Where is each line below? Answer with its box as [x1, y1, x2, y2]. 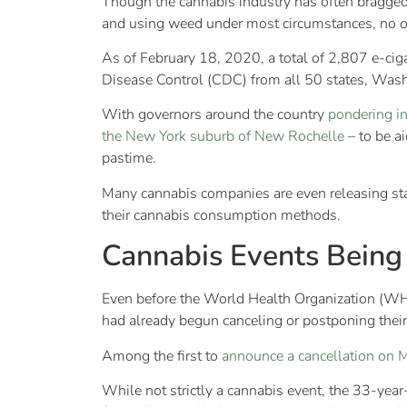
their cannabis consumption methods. [102, 204, 344, 225]
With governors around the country [102, 104, 328, 125]
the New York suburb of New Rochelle [102, 126, 344, 147]
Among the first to [102, 345, 222, 366]
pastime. [102, 148, 156, 169]
